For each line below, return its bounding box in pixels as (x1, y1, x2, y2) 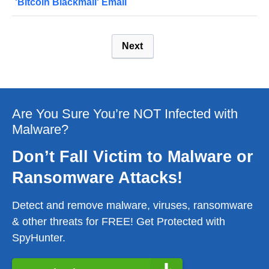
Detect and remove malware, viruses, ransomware (12, 199, 253, 212)
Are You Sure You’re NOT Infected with (12, 106, 238, 122)
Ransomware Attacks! (12, 169, 183, 187)
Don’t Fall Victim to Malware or (12, 148, 253, 166)
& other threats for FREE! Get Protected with (12, 216, 225, 228)
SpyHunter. (12, 232, 65, 244)
